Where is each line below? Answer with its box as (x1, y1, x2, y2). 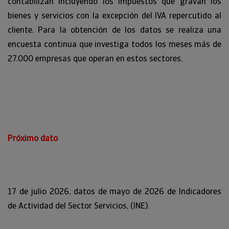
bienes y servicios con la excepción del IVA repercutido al (8, 10, 221, 21)
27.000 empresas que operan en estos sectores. (8, 53, 182, 64)
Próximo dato (8, 133, 58, 144)
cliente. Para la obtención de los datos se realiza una (8, 25, 221, 36)
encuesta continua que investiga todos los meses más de (8, 39, 221, 50)
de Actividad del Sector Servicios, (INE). (8, 200, 149, 212)
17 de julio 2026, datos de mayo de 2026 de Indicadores (8, 186, 221, 197)
